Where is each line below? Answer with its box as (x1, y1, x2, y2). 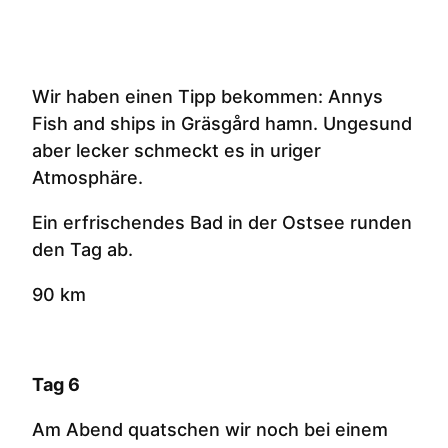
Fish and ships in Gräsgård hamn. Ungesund (32, 113, 412, 135)
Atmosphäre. (32, 167, 143, 189)
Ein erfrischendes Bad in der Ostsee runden (32, 212, 412, 234)
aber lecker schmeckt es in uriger (32, 140, 321, 162)
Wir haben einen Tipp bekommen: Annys (32, 86, 383, 108)
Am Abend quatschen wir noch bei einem (32, 419, 388, 441)
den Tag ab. (32, 239, 133, 261)
